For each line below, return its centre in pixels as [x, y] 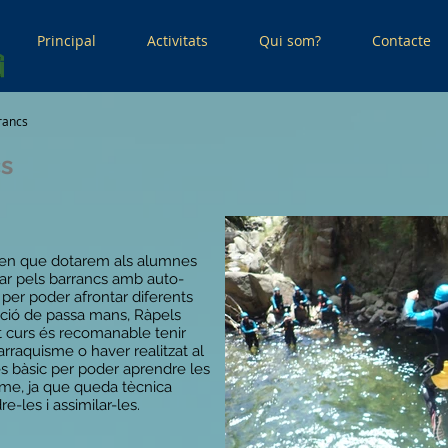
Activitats [177, 40]
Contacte [401, 40]
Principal [66, 40]
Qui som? [289, 40]
